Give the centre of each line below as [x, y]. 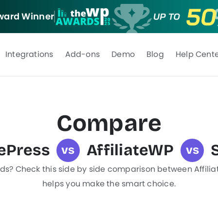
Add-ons [82, 54]
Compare [109, 123]
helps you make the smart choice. [109, 184]
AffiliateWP [130, 150]
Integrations [29, 54]
